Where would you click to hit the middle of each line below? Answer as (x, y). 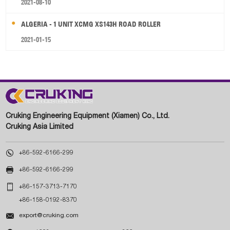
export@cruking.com (49, 215)
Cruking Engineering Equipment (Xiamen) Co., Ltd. (88, 116)
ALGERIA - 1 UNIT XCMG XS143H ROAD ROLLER (91, 24)
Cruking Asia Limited (40, 127)
